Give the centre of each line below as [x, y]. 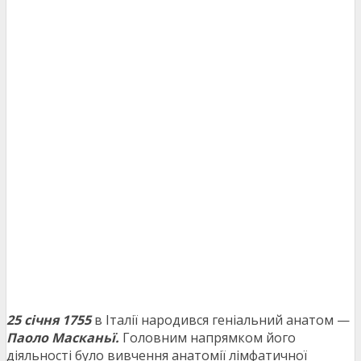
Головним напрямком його [209, 338]
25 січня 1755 [49, 320]
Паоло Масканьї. [63, 338]
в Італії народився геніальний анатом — [220, 320]
